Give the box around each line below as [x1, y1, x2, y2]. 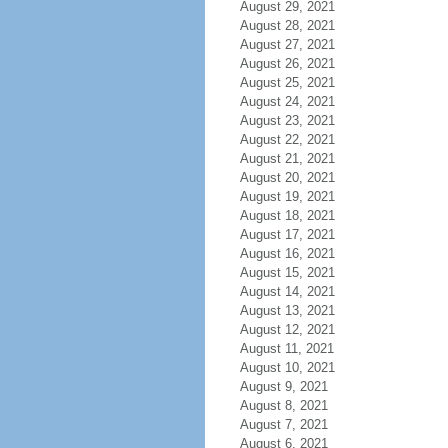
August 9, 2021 [239, 379, 328, 394]
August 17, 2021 [239, 227, 335, 242]
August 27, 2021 [239, 37, 335, 52]
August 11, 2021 [239, 341, 334, 356]
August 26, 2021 [239, 56, 335, 71]
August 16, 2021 [239, 246, 335, 261]
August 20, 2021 [239, 170, 335, 185]
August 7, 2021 [239, 417, 328, 432]
